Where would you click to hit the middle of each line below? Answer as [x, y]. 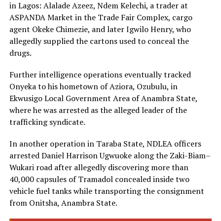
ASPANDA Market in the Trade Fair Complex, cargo [101, 18]
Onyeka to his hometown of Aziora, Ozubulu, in [93, 87]
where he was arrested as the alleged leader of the [98, 110]
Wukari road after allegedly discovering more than [99, 167]
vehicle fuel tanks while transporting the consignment [107, 191]
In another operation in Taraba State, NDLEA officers [105, 144]
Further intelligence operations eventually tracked [100, 75]
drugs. [20, 53]
